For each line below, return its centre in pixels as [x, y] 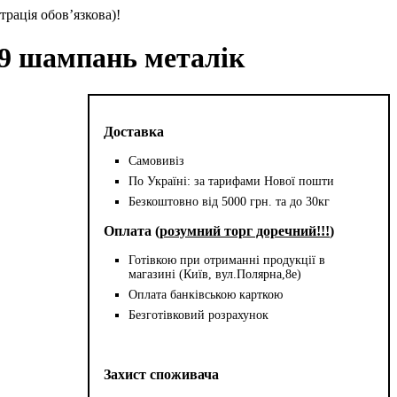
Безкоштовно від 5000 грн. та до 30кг [230, 201]
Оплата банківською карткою [206, 294]
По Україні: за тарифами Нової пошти [232, 181]
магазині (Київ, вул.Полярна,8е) [215, 274]
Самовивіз [157, 160]
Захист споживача [162, 374]
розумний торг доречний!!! [245, 230]
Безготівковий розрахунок [199, 315]
